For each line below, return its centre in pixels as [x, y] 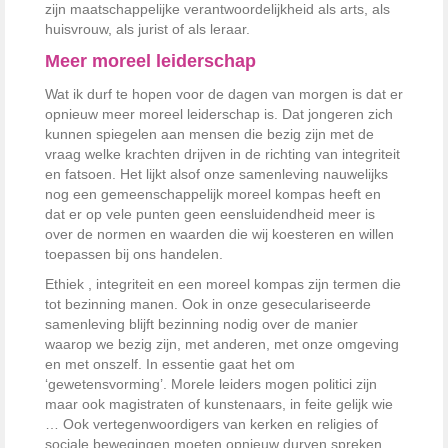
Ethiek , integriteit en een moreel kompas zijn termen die [223, 284]
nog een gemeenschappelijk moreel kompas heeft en [213, 194]
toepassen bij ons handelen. [134, 254]
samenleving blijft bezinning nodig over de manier [201, 324]
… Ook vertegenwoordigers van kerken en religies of [211, 424]
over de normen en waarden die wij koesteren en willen [219, 234]
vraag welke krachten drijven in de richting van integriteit [222, 154]
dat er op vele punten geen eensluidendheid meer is [210, 214]
